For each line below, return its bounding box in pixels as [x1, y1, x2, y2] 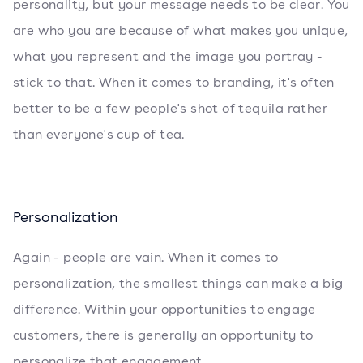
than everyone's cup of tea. [13, 126, 185, 143]
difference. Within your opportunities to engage [13, 301, 316, 318]
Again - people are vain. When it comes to [13, 249, 279, 267]
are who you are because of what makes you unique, [13, 22, 348, 40]
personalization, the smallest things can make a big [13, 275, 344, 293]
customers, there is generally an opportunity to [13, 327, 314, 344]
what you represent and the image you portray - [13, 48, 323, 66]
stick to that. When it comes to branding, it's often [13, 74, 335, 92]
